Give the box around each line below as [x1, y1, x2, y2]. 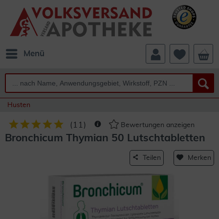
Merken [188, 154, 211, 161]
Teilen [143, 154, 161, 161]
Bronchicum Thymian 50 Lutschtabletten [5, 133, 205, 143]
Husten [7, 102, 30, 109]
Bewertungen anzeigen [119, 122, 195, 129]
